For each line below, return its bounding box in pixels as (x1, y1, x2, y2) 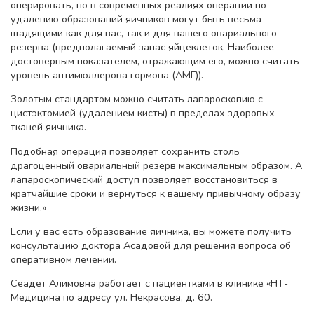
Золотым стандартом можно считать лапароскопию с (11, 92, 263, 107)
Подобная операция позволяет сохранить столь (11, 144, 240, 158)
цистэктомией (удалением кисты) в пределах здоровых (11, 106, 275, 121)
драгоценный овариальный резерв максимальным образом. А (11, 158, 302, 172)
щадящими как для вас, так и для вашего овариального (11, 25, 277, 40)
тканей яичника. (11, 120, 86, 135)
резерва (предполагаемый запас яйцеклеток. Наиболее (11, 39, 274, 54)
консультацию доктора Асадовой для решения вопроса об (11, 238, 291, 252)
